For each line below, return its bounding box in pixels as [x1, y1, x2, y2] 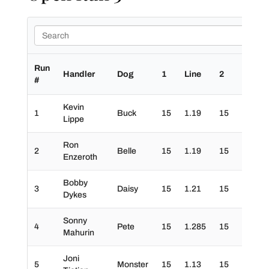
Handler [62, 70, 95, 79]
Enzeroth [62, 153, 97, 162]
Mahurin [62, 228, 94, 237]
